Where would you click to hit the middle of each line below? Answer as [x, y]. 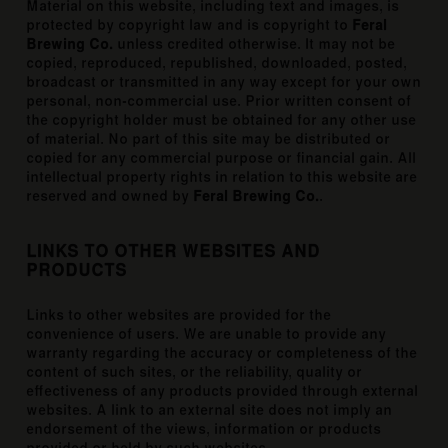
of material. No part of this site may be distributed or [208, 139]
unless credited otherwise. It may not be [254, 44]
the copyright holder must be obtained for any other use [221, 120]
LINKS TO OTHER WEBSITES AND [173, 252]
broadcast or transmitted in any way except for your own [224, 82]
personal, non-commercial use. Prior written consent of [219, 101]
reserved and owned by [110, 196]
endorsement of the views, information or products [204, 429]
